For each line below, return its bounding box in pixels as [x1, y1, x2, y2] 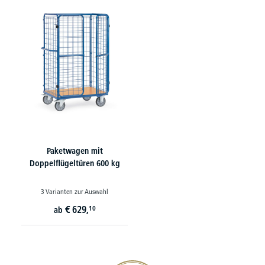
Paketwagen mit [46, 146, 103, 156]
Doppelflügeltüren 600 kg [29, 158, 120, 169]
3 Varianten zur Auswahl [41, 187, 108, 196]
